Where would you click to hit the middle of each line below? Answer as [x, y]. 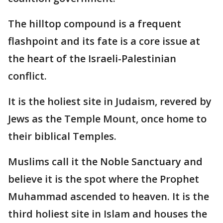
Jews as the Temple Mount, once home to [107, 119]
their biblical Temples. [62, 136]
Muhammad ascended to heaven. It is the [109, 196]
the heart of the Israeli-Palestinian [92, 58]
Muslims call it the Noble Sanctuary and [105, 162]
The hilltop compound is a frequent [95, 24]
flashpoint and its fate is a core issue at [104, 41]
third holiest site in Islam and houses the [108, 214]
